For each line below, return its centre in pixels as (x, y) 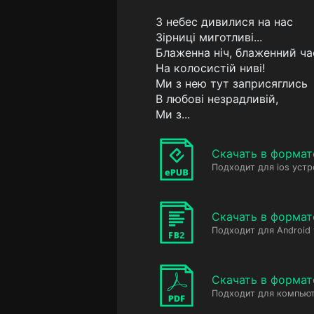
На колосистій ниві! (210, 68)
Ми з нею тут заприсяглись (232, 83)
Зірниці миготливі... (209, 37)
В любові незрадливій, (217, 99)
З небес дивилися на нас (224, 22)
